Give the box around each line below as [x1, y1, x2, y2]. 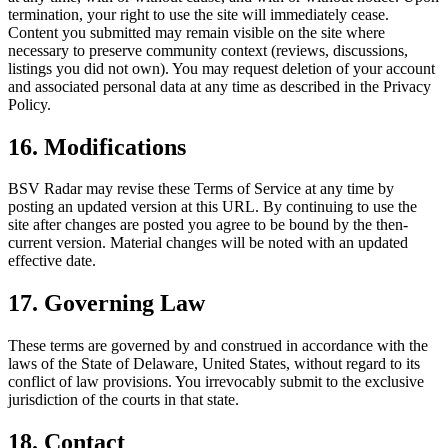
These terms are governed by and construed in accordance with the [8, 337, 428, 355]
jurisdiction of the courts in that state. [8, 391, 239, 409]
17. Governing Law [8, 290, 205, 317]
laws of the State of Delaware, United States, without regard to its [8, 355, 420, 373]
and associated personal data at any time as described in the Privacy [8, 77, 431, 95]
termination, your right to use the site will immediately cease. [8, 5, 389, 23]
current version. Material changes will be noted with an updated [8, 234, 408, 252]
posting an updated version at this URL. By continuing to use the [8, 198, 417, 216]
